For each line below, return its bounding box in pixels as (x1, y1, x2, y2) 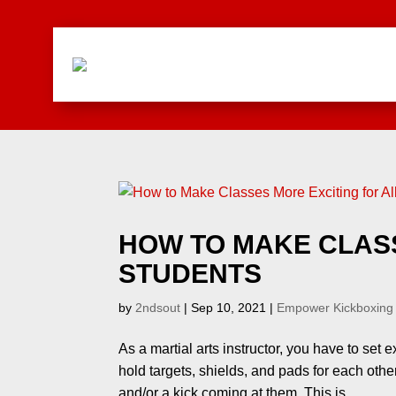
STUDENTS (118, 258, 263, 288)
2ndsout (135, 300, 181, 315)
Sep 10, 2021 (191, 300, 267, 315)
